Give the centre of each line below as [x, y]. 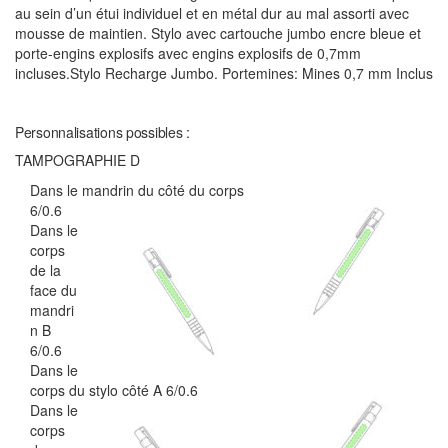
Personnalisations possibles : [102, 131]
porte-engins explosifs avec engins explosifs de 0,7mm [188, 52]
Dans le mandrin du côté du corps [137, 189]
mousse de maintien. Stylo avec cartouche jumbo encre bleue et [218, 32]
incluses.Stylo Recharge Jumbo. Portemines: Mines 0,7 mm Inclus [224, 72]
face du [53, 289]
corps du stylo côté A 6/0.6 [114, 389]
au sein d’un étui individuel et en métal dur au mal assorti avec [212, 12]
